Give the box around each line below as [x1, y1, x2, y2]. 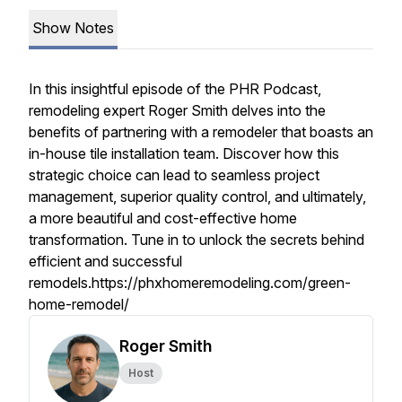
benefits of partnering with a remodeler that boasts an [29, 123, 373, 141]
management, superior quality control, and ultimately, [29, 188, 366, 205]
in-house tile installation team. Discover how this [29, 144, 339, 162]
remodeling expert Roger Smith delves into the [29, 101, 326, 119]
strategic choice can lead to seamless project [29, 166, 319, 184]
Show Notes [32, 19, 114, 37]
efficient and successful [29, 252, 182, 270]
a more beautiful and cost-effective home [29, 209, 297, 227]
